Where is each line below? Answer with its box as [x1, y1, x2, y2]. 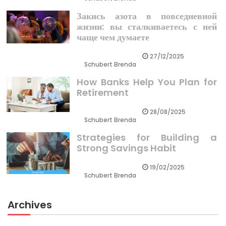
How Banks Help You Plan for [77, 75, 217, 88]
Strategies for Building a [77, 131, 217, 144]
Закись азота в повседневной [77, 9, 217, 22]
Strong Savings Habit [77, 141, 177, 154]
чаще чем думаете [77, 30, 150, 43]
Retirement [77, 86, 129, 99]
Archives [8, 197, 52, 212]
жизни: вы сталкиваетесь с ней [77, 20, 217, 33]
